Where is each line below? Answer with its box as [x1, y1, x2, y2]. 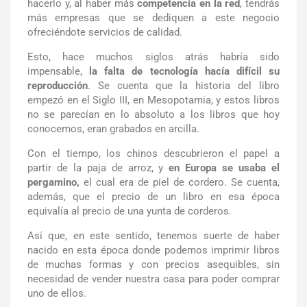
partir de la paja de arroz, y [27, 161, 169, 174]
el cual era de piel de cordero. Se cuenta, [84, 175, 280, 188]
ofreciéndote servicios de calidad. [27, 25, 182, 38]
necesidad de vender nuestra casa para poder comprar [27, 272, 280, 285]
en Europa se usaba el [169, 161, 280, 174]
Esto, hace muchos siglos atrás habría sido [27, 50, 280, 63]
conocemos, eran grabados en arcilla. [27, 122, 199, 135]
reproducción [27, 79, 88, 92]
